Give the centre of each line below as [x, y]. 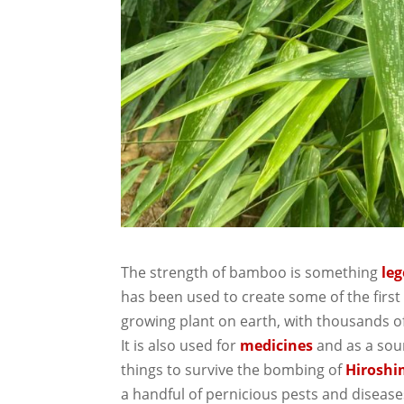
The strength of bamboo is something [252, 273]
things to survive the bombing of [234, 370]
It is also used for [181, 346]
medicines [277, 346]
